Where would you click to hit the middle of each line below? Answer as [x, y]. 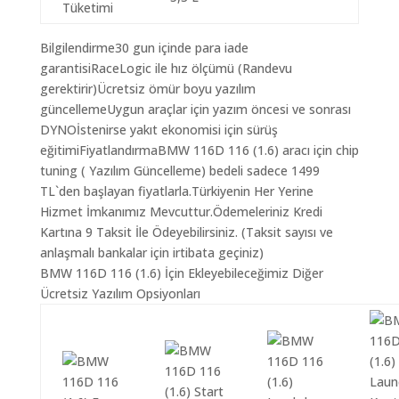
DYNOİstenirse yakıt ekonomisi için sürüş [159, 130]
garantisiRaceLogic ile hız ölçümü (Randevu [166, 68]
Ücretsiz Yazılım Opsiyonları [120, 293]
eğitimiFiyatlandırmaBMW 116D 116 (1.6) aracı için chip [199, 150]
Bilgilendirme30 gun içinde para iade [144, 48]
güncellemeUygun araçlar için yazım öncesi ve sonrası [195, 109]
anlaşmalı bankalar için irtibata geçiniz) [151, 252]
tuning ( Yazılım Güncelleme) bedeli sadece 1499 [179, 171]
